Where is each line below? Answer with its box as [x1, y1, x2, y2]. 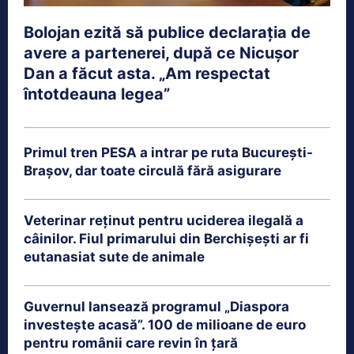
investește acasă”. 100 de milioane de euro [24, 316, 306, 333]
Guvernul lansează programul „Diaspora [24, 298, 289, 314]
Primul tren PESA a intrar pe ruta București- [24, 144, 313, 160]
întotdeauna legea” [24, 84, 170, 104]
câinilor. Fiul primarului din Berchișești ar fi [24, 230, 309, 247]
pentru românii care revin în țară [24, 334, 238, 351]
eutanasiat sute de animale [24, 248, 205, 265]
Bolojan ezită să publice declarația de [24, 22, 311, 42]
